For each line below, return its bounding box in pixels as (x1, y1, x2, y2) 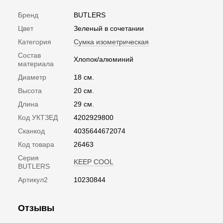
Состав (18, 51, 41, 59)
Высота (18, 86, 42, 95)
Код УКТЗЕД (18, 113, 58, 121)
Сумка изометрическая (74, 37, 149, 46)
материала (18, 59, 54, 68)
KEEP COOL (74, 157, 113, 166)
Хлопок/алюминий (74, 55, 133, 63)
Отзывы (18, 203, 54, 213)
